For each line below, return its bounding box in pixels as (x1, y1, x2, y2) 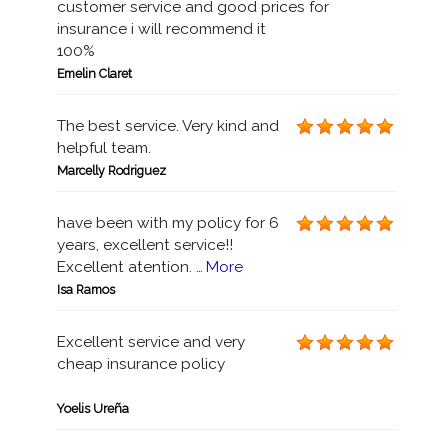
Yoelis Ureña (56, 401, 129, 416)
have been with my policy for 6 (56, 214, 279, 232)
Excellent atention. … (56, 258, 203, 276)
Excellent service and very (56, 333, 245, 351)
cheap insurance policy (56, 355, 225, 373)
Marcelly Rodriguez (56, 163, 166, 178)
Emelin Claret (56, 66, 132, 81)
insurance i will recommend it (56, 20, 266, 38)
